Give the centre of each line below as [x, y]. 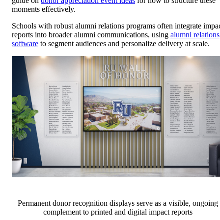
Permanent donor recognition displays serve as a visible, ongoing [118, 203]
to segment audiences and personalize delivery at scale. [124, 44]
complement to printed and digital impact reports [118, 212]
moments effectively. [44, 9]
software [25, 44]
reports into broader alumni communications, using [91, 35]
